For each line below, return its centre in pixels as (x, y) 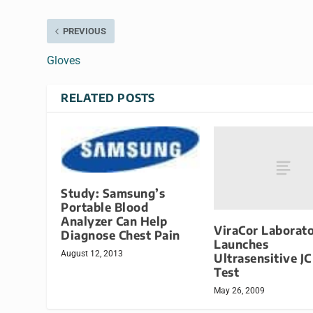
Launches (241, 245)
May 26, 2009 (239, 291)
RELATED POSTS (108, 98)
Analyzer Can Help (114, 221)
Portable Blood (105, 207)
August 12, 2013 (92, 253)
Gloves (64, 61)
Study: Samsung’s (113, 193)
